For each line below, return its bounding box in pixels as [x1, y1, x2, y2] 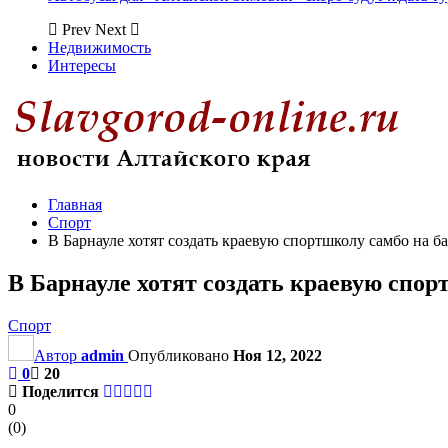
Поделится [22, 382, 99, 400]
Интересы [48, 57, 116, 74]
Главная [48, 196, 102, 213]
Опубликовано [128, 346, 233, 364]
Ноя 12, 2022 [233, 346, 322, 364]
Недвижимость [48, 39, 151, 56]
